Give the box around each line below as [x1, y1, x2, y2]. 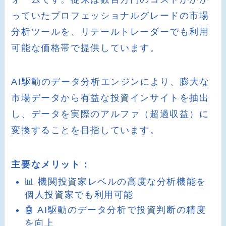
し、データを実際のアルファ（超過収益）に [11, 109, 209, 120]
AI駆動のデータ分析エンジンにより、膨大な [11, 77, 210, 87]
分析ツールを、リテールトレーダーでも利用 [11, 26, 209, 37]
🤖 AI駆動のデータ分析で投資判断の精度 [25, 205, 206, 215]
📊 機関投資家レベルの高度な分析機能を [25, 176, 206, 187]
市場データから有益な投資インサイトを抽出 [11, 93, 209, 103]
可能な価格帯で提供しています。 [11, 42, 160, 53]
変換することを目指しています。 [11, 125, 160, 136]
